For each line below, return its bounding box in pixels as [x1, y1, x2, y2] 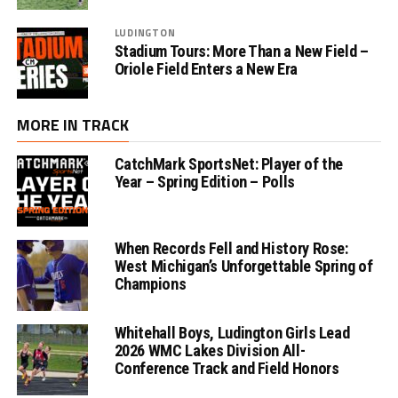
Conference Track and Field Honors [114, 358, 339, 378]
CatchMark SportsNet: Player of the [114, 154, 344, 173]
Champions [114, 274, 187, 293]
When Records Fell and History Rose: [114, 238, 348, 258]
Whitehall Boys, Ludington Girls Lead [114, 322, 350, 342]
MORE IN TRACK [16, 112, 129, 137]
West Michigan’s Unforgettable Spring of [114, 256, 373, 275]
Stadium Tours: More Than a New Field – [114, 41, 369, 60]
